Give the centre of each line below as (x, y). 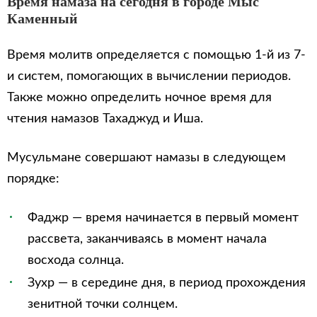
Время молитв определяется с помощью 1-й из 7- (156, 55)
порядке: (33, 179)
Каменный (42, 18)
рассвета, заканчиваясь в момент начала (147, 239)
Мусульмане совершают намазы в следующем (146, 158)
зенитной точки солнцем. (103, 304)
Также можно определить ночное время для (139, 98)
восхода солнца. (76, 260)
